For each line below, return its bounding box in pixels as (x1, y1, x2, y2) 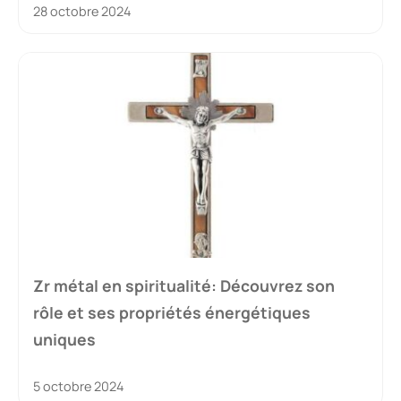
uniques (33, 328, 96, 350)
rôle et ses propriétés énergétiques (33, 301, 311, 323)
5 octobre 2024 (33, 377, 124, 395)
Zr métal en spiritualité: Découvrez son (33, 274, 335, 296)
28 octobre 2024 (33, 3, 131, 21)
